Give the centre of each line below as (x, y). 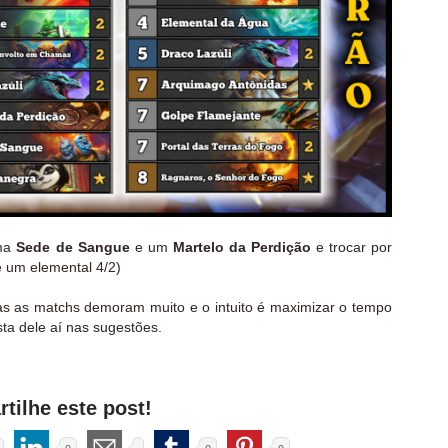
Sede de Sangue (73, 246)
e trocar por (351, 246)
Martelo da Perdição (241, 246)
